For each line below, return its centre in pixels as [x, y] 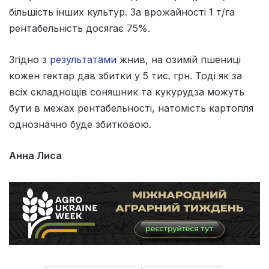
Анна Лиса [35, 155]
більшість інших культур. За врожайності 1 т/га [122, 12]
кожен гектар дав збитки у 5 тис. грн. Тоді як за [125, 75]
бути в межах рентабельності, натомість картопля [131, 108]
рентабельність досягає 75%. [80, 28]
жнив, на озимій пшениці [179, 59]
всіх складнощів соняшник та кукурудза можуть [127, 92]
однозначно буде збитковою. [80, 124]
